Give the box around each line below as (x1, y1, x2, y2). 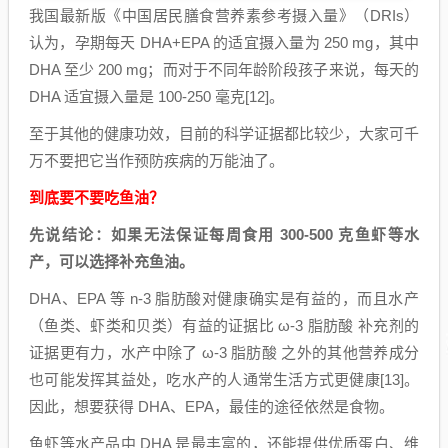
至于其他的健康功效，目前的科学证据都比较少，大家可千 (29, 125, 419, 143)
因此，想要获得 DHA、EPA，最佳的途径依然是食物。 (29, 398, 394, 416)
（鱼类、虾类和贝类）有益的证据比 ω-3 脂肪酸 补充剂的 (29, 317, 419, 335)
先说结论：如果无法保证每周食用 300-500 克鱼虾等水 (29, 226, 419, 244)
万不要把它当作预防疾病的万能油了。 (29, 152, 284, 170)
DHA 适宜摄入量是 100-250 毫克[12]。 (29, 88, 284, 106)
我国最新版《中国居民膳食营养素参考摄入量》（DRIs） (29, 7, 419, 25)
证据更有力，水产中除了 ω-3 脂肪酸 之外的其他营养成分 (29, 344, 419, 362)
